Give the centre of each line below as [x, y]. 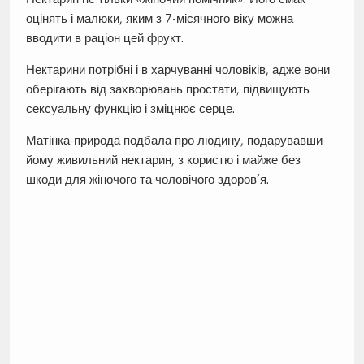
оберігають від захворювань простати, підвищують [167, 89]
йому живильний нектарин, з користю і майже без [163, 159]
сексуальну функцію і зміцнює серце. [130, 108]
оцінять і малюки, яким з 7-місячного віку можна [159, 18]
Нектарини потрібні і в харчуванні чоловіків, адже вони [178, 69]
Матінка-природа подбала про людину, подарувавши [174, 140]
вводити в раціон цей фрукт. [104, 37]
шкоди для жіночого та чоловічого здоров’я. [147, 179]
